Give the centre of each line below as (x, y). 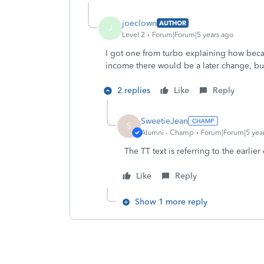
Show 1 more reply (171, 202)
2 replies (134, 90)
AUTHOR (173, 23)
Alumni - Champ (167, 132)
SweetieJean (164, 121)
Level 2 (133, 34)
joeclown (139, 23)
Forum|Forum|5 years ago (193, 34)
